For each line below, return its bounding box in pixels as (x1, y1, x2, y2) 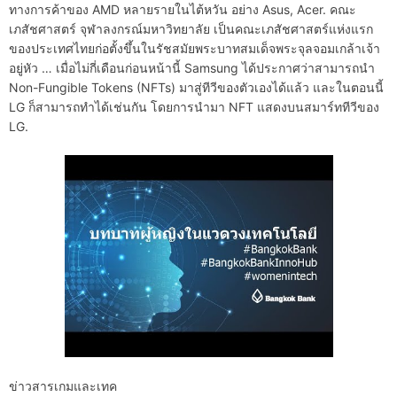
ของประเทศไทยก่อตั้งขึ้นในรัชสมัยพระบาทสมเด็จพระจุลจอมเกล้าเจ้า (9, 41, 380, 57)
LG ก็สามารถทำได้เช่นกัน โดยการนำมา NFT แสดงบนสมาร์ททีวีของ (9, 99, 379, 115)
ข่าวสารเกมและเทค (9, 378, 117, 393)
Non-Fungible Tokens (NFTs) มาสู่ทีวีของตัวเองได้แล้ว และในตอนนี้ (9, 80, 384, 96)
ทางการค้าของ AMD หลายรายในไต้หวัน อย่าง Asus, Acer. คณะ (9, 2, 356, 18)
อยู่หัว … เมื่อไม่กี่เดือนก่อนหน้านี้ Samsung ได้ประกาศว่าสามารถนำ (9, 60, 375, 76)
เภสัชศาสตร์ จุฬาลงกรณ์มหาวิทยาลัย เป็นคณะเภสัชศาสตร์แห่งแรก (9, 21, 373, 37)
